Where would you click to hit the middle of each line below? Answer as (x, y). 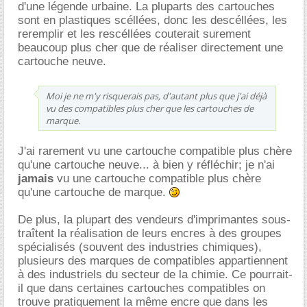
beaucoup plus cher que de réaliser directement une (150, 48)
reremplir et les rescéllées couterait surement (134, 34)
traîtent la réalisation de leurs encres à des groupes (150, 233)
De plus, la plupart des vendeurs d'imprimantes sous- (154, 220)
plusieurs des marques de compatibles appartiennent (153, 261)
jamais (36, 179)
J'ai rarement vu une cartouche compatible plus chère (155, 151)
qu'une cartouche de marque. (94, 192)
